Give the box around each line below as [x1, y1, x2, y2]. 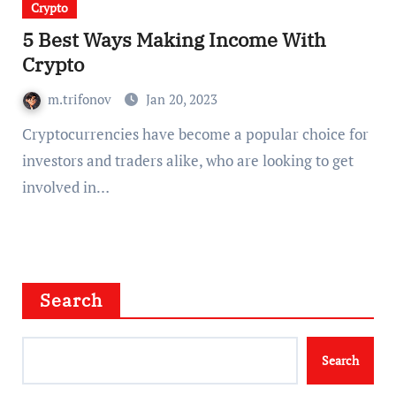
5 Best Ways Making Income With [21, 27, 326, 52]
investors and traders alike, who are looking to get [21, 150, 354, 171]
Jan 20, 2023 [145, 90, 217, 108]
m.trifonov [47, 90, 115, 108]
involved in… [21, 177, 110, 197]
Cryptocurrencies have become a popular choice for [21, 124, 32, 144]
